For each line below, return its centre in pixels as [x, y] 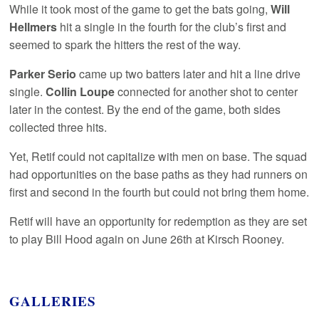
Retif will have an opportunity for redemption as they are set [158, 221]
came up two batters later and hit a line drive [189, 74]
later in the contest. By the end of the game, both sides [145, 110]
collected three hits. [58, 127]
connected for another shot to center [206, 92]
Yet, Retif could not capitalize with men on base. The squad [158, 157]
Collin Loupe [80, 92]
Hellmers [33, 27]
